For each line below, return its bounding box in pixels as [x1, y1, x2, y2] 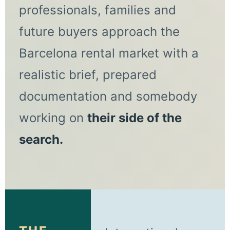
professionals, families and [18, 2, 176, 17]
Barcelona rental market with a [18, 45, 199, 61]
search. [18, 131, 63, 147]
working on [18, 110, 87, 125]
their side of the [87, 110, 182, 125]
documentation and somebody [18, 88, 197, 104]
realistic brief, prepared [18, 67, 157, 82]
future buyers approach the [18, 24, 180, 39]
